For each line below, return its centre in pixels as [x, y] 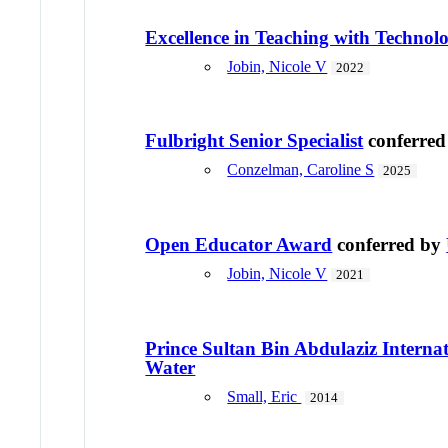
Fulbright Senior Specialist [254, 141]
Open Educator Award [239, 245]
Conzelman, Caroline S [301, 170]
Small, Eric [264, 396]
